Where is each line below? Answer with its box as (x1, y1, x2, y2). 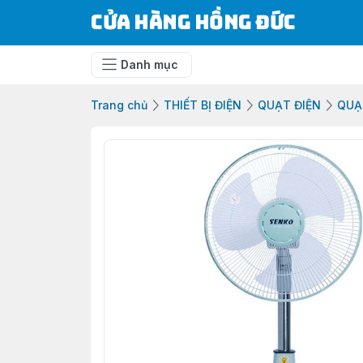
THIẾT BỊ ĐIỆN (164, 98, 241, 112)
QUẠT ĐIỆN (258, 98, 321, 112)
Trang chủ (91, 98, 147, 112)
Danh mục (121, 58, 178, 71)
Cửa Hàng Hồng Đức (91, 10, 296, 35)
